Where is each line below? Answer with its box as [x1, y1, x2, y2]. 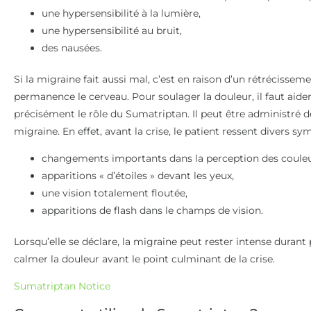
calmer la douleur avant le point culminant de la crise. [14, 252, 275, 265]
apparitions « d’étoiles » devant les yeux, [42, 169, 234, 182]
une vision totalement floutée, [42, 186, 187, 199]
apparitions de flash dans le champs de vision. [42, 203, 263, 217]
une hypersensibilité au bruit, [42, 24, 182, 37]
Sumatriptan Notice [14, 280, 110, 293]
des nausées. [42, 41, 102, 54]
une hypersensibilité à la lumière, [42, 6, 201, 19]
